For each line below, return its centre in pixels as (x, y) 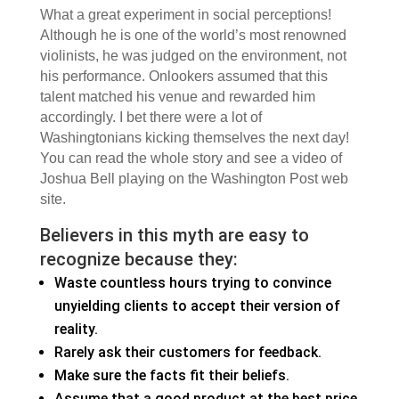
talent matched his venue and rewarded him (177, 97)
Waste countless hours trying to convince (192, 283)
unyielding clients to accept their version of (197, 306)
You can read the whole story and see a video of (191, 159)
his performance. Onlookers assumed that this (183, 77)
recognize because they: (138, 260)
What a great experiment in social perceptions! (185, 15)
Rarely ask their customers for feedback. (187, 353)
